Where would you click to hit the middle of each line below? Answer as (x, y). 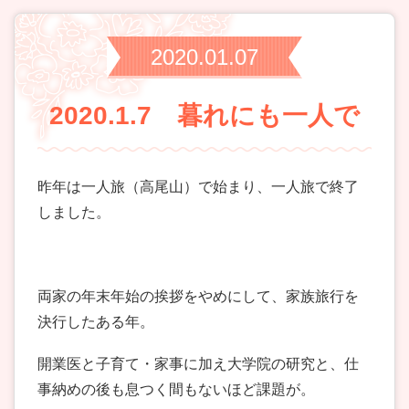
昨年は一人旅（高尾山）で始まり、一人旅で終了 (198, 187)
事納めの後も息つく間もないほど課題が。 (176, 390)
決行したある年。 (96, 322)
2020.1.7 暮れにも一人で (204, 116)
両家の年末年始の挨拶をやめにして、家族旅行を (198, 297)
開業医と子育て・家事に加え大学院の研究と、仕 (198, 364)
